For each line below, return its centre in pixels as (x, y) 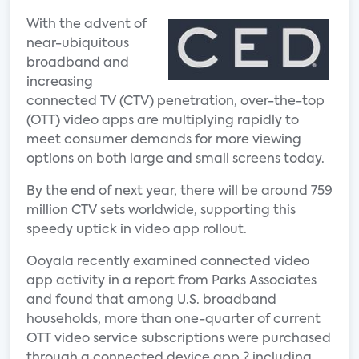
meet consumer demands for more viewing (164, 140)
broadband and (78, 63)
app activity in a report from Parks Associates (171, 281)
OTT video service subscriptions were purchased (179, 339)
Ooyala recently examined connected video (168, 262)
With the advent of (87, 25)
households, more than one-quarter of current (173, 320)
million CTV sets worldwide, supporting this (161, 211)
